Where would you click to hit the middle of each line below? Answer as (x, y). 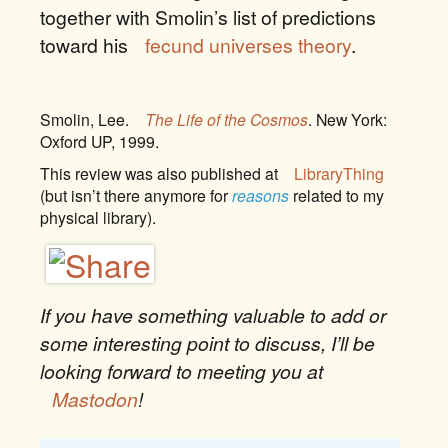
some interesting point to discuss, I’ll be (207, 343)
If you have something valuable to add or (213, 315)
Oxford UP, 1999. (99, 141)
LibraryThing (339, 173)
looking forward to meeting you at (181, 371)
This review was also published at (161, 173)
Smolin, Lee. (86, 119)
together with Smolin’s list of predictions (208, 17)
